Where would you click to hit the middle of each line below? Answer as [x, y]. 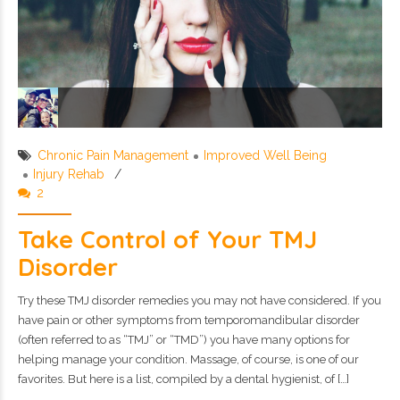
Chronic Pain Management [113, 156]
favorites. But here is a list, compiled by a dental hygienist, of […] [183, 379]
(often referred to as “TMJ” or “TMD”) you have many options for [184, 340]
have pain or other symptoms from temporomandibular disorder [189, 321]
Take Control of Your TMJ [167, 240]
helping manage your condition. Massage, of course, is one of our [188, 360]
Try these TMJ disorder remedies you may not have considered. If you [200, 301]
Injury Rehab [69, 175]
